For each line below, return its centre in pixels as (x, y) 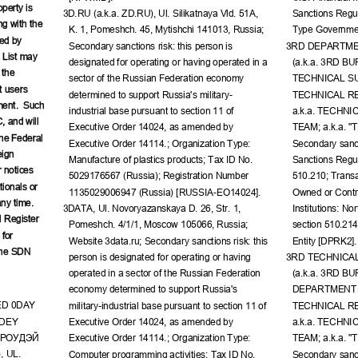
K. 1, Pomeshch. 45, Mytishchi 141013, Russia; (167, 27)
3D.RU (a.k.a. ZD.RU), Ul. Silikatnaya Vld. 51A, (161, 11)
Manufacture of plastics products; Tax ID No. (161, 157)
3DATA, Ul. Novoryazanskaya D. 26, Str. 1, (153, 206)
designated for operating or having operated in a (169, 60)
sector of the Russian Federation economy (157, 76)
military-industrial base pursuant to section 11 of (168, 304)
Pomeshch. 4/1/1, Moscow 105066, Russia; (159, 222)
